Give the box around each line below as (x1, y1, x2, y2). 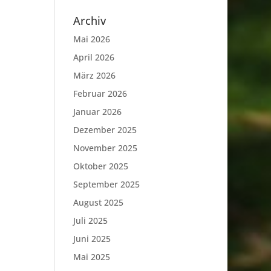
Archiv (73, 13, 106, 28)
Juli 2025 (73, 215, 108, 226)
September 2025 (73, 178, 140, 190)
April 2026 (73, 51, 114, 63)
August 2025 (73, 197, 123, 208)
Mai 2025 (73, 251, 110, 263)
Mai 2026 (73, 33, 110, 45)
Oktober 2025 (73, 160, 128, 172)
